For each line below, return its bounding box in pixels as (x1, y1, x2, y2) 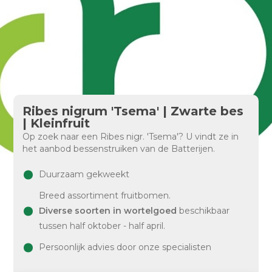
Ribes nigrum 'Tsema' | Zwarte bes (22, 104, 244, 118)
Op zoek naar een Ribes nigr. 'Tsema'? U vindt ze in (22, 131, 239, 142)
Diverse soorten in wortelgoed (39, 205, 177, 216)
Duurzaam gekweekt (39, 169, 130, 180)
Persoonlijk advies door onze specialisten (39, 242, 212, 253)
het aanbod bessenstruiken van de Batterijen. (22, 143, 216, 154)
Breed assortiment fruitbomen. (39, 190, 171, 201)
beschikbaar (177, 205, 230, 216)
